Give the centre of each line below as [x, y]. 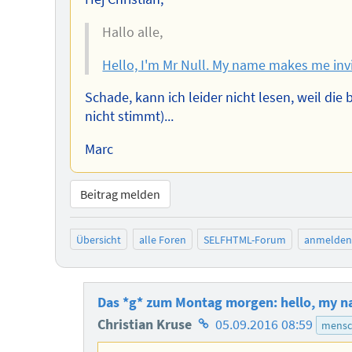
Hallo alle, [133, 33]
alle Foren [162, 239]
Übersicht [99, 239]
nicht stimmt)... [129, 117]
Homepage [227, 323]
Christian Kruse [147, 324]
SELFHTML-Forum [245, 239]
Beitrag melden [120, 194]
